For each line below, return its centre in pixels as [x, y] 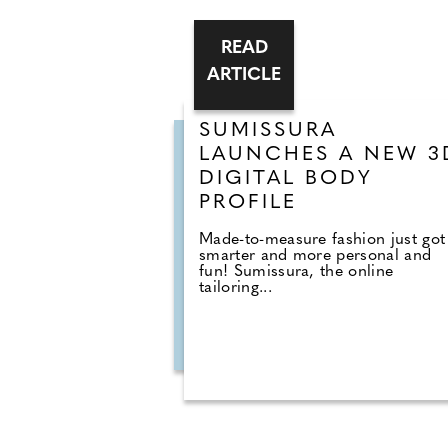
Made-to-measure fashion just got [219, 240]
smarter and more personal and [212, 256]
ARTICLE [141, 76]
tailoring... [132, 288]
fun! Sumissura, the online [193, 272]
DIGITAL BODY [183, 179]
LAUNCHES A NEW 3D [226, 155]
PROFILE [145, 203]
